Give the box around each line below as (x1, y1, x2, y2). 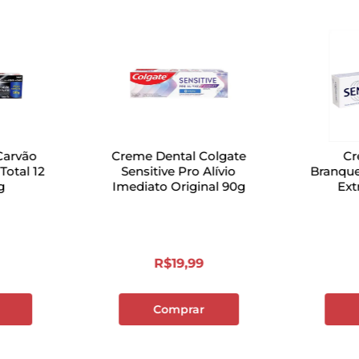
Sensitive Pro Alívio (121, 163, 236, 179)
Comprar (152, 302, 204, 317)
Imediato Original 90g (111, 179, 245, 195)
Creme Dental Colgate (111, 148, 246, 164)
